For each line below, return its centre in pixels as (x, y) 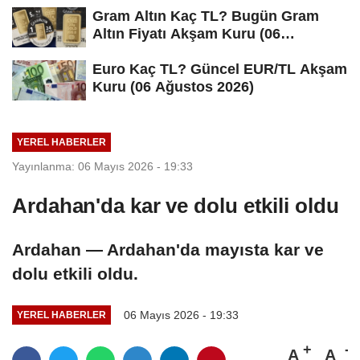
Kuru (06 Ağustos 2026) (173, 87)
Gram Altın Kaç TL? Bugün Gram (206, 16)
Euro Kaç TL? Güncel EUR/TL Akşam (220, 70)
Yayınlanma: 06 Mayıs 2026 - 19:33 (102, 166)
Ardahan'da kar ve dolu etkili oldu (176, 205)
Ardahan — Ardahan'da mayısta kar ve (168, 249)
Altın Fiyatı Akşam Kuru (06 (186, 34)
